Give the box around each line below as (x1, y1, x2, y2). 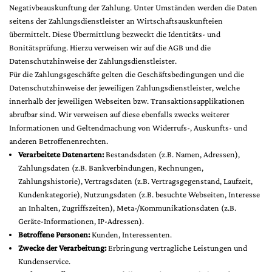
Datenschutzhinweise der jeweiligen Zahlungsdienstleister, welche (9, 83, 240, 92)
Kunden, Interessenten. (90, 229, 172, 239)
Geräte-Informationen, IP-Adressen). (18, 216, 144, 226)
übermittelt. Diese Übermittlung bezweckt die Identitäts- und (9, 29, 220, 39)
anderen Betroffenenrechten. (9, 136, 108, 146)
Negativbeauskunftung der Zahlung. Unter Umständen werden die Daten (9, 2, 257, 12)
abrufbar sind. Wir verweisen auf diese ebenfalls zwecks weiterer (9, 109, 229, 119)
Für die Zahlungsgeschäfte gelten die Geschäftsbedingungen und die (9, 69, 244, 79)
